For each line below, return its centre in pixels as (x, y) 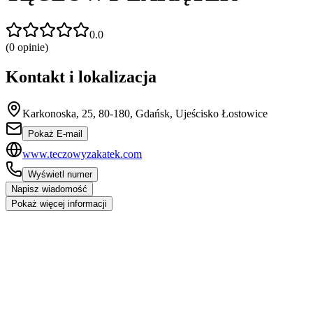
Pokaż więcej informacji (59, 203)
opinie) (31, 47)
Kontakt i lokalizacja (81, 77)
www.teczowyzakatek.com (82, 154)
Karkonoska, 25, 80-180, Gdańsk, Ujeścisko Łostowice (145, 113)
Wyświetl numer (60, 174)
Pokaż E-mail (55, 133)
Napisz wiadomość (49, 189)
